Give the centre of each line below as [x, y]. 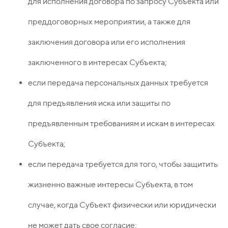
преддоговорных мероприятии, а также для [109, 22]
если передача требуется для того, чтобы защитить [123, 164]
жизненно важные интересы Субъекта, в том [110, 185]
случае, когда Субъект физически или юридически [122, 205]
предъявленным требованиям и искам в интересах [121, 124]
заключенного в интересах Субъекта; [97, 63]
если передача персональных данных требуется [118, 83]
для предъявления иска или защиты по [99, 103]
